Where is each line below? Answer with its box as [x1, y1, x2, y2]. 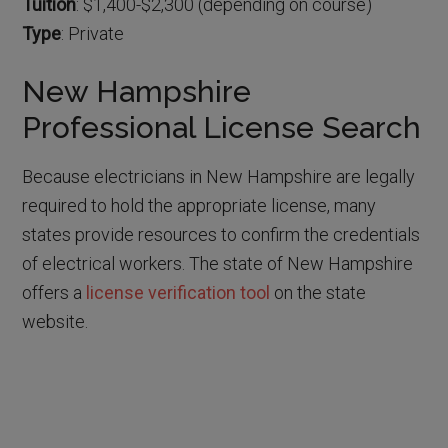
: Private [61, 23, 125, 44]
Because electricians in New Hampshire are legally [22, 166, 416, 187]
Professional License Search [22, 110, 422, 145]
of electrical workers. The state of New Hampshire [22, 253, 414, 274]
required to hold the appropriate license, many [22, 195, 377, 216]
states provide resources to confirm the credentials [22, 224, 421, 245]
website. [22, 311, 89, 332]
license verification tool [86, 282, 271, 303]
